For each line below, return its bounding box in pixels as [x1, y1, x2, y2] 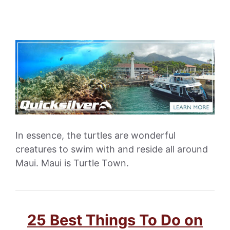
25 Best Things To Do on [27, 210, 203, 229]
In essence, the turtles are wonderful [15, 129, 176, 141]
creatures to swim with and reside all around [15, 143, 208, 155]
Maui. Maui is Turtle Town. [15, 157, 129, 168]
